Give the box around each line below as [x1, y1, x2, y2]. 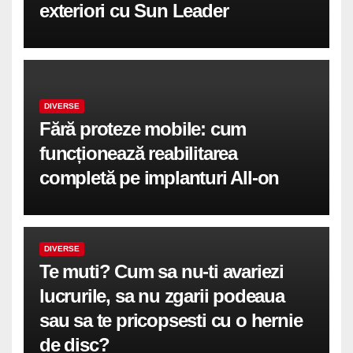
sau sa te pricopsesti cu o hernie [39, 310, 303, 331]
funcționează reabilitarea [39, 143, 238, 164]
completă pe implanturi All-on [39, 167, 280, 188]
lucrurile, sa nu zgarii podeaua [39, 285, 284, 307]
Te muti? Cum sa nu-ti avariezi [39, 261, 284, 282]
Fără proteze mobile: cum [39, 118, 247, 139]
